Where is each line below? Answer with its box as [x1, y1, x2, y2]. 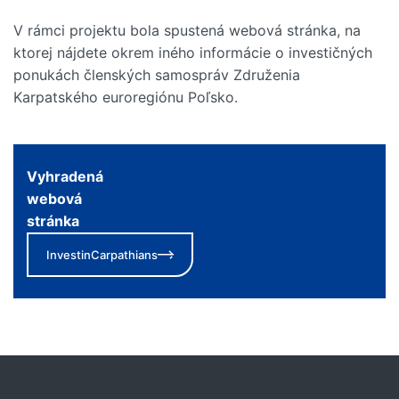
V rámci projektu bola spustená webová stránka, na [13, 21, 361, 39]
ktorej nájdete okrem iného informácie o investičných [13, 44, 372, 61]
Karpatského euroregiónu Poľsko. [13, 88, 238, 106]
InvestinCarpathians [46, 248, 158, 262]
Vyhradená [27, 167, 103, 185]
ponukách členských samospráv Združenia [13, 66, 300, 84]
